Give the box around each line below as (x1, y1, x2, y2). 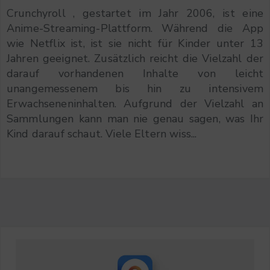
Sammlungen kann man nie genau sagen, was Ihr (7, 111, 263, 126)
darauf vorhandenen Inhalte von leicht (7, 66, 263, 81)
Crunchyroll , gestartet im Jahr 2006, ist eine (7, 5, 263, 20)
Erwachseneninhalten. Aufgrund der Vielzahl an (7, 96, 263, 111)
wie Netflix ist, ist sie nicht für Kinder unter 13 (7, 36, 263, 51)
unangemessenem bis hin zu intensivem (7, 81, 263, 96)
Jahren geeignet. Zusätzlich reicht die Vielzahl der (7, 51, 263, 66)
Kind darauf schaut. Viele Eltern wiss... (7, 126, 197, 141)
